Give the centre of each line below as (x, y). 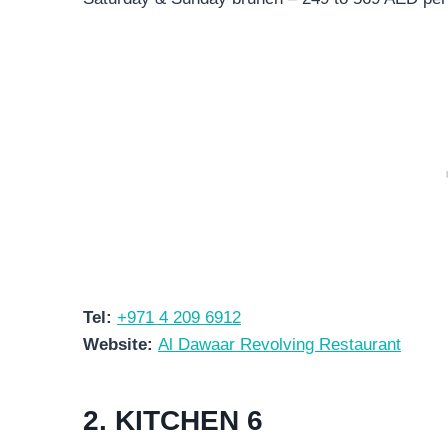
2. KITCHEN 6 (173, 420)
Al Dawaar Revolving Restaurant (279, 344)
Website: (120, 344)
